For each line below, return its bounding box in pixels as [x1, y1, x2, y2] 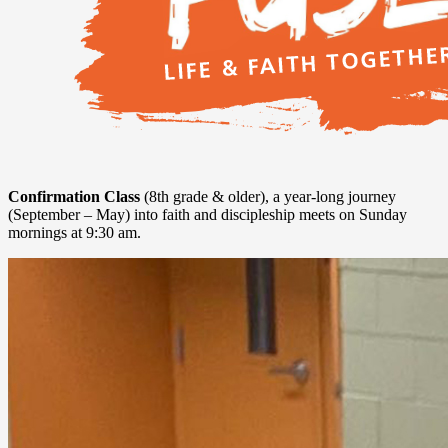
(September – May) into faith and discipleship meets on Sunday [8, 205, 407, 223]
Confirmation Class [8, 187, 144, 205]
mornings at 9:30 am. [8, 223, 141, 241]
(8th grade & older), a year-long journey [144, 187, 396, 205]
